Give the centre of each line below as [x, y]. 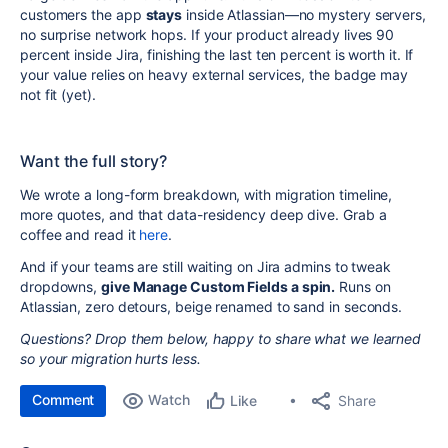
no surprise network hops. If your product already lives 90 [207, 35]
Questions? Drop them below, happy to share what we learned [221, 339]
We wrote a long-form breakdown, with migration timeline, [206, 195]
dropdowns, [61, 287]
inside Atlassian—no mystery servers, [304, 15]
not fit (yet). [58, 95]
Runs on [363, 287]
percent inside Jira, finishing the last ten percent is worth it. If [217, 55]
